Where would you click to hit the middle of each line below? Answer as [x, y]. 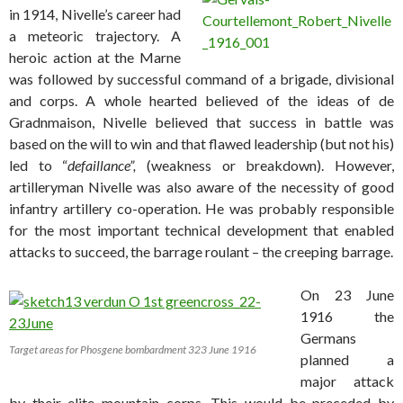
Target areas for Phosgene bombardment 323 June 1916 [133, 350]
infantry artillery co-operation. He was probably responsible [201, 209]
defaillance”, [102, 166]
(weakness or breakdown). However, [265, 166]
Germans [328, 338]
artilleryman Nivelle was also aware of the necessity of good [201, 187]
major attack [347, 381]
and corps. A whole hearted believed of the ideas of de [201, 101]
